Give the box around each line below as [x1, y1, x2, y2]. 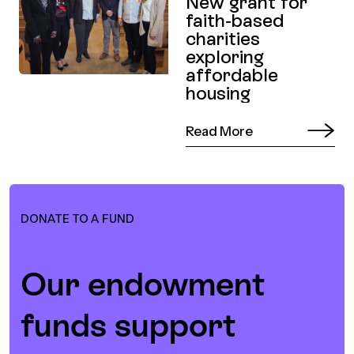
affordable [186, 64, 279, 86]
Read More [186, 123, 254, 140]
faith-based [186, 9, 284, 32]
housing [186, 82, 251, 104]
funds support [21, 306, 236, 344]
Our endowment [21, 265, 265, 303]
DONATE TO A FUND [21, 212, 135, 227]
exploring [186, 46, 265, 68]
